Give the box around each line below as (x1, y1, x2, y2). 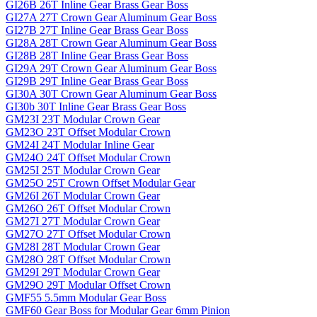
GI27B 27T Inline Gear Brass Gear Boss (6, 23, 188, 36)
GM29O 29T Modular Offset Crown (6, 278, 171, 291)
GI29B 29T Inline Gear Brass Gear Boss (6, 74, 188, 87)
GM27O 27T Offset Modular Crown (6, 227, 171, 240)
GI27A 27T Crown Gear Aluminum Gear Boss (6, 11, 217, 23)
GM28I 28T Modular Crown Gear (6, 240, 160, 253)
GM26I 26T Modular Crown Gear (6, 189, 160, 202)
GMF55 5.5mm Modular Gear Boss (6, 291, 166, 304)
